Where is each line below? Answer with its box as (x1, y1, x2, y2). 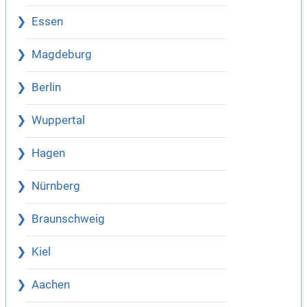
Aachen (32, 278, 70, 292)
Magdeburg (32, 48, 92, 62)
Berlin (32, 81, 61, 95)
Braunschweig (32, 212, 105, 226)
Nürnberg (32, 180, 80, 193)
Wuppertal (32, 114, 85, 127)
